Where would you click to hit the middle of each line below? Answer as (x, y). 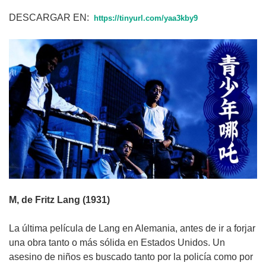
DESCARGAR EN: (51, 18)
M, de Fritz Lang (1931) (59, 200)
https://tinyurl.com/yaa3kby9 (146, 19)
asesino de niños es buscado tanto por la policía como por (131, 257)
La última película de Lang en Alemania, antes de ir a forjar (132, 229)
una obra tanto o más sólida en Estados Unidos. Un (117, 243)
